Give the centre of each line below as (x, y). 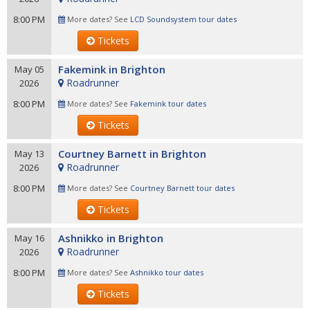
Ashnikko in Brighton (111, 238)
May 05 (29, 69)
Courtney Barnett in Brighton (132, 154)
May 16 (29, 238)
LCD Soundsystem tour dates (183, 19)
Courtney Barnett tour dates (182, 188)
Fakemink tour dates (168, 103)
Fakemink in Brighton (112, 69)
